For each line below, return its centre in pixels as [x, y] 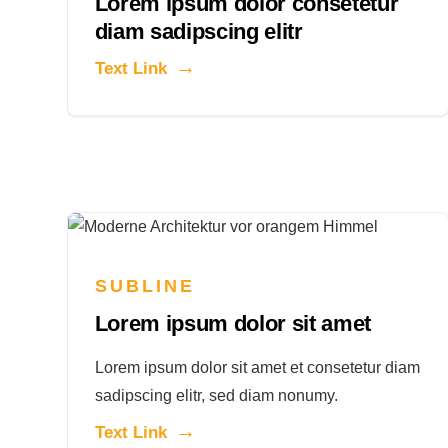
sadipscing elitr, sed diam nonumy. [216, 395]
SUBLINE [145, 285]
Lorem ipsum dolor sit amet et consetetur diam [257, 367]
